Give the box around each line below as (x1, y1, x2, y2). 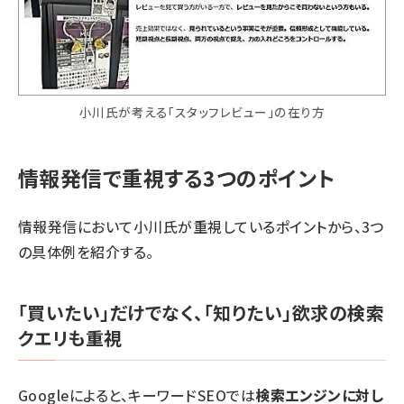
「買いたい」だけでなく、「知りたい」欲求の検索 (18, 298, 385, 326)
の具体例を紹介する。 (18, 240, 154, 262)
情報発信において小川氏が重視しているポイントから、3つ (18, 215, 384, 237)
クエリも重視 (18, 324, 123, 351)
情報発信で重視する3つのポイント (18, 161, 335, 193)
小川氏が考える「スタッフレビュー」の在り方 (78, 102, 326, 121)
